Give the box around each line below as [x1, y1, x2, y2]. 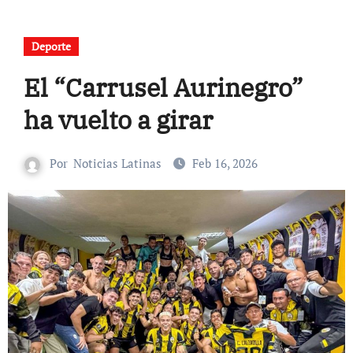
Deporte [31, 39, 71, 54]
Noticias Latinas [73, 155, 162, 171]
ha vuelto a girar [23, 103, 213, 136]
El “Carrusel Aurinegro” [23, 71, 303, 104]
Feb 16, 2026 [192, 155, 258, 171]
